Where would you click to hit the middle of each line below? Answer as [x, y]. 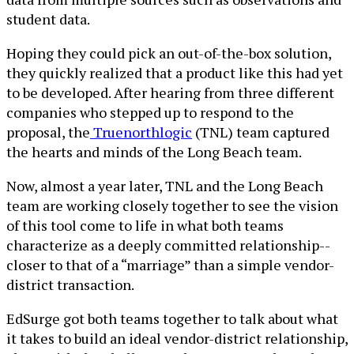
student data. [48, 19]
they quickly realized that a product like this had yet [175, 73]
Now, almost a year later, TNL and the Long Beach [165, 186]
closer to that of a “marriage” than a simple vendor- [170, 265]
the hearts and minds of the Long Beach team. [154, 152]
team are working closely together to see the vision [172, 205]
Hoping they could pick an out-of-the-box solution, [169, 53]
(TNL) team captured [261, 132]
